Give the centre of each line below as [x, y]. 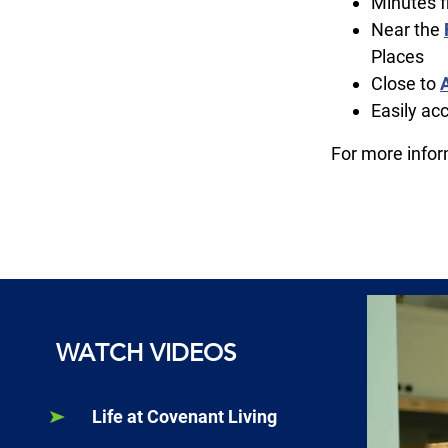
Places [397, 57]
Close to [405, 84]
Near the [407, 30]
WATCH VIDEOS [146, 353]
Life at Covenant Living [184, 417]
